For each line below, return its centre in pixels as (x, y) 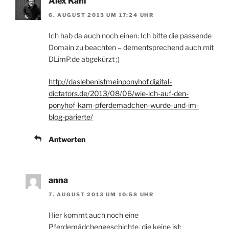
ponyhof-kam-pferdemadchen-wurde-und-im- (124, 105)
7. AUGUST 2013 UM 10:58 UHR (101, 194)
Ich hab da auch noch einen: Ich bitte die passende (130, 36)
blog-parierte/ (71, 117)
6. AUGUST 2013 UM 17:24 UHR (101, 15)
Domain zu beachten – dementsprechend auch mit (131, 48)
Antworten (67, 140)
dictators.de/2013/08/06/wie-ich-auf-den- (119, 94)
